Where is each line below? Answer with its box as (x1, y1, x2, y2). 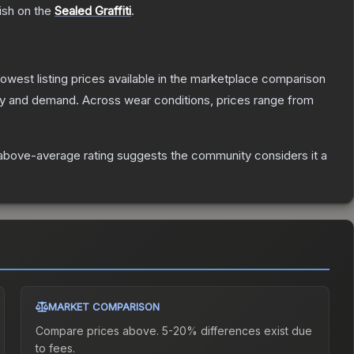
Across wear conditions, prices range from (82, 92, 314, 108)
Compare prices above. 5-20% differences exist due (36, 324, 313, 338)
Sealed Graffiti (55, 3, 131, 19)
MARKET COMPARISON (48, 300, 160, 314)
